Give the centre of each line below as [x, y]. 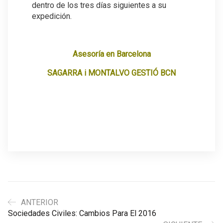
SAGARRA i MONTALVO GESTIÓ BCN [111, 73]
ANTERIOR [40, 203]
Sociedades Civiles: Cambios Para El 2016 [82, 214]
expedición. [52, 16]
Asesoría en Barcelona [111, 54]
